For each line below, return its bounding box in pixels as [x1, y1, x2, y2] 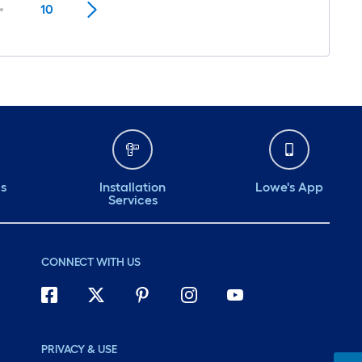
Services [107, 192, 158, 208]
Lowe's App [255, 179, 323, 195]
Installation [99, 179, 166, 195]
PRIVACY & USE [40, 343, 117, 356]
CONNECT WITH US [40, 255, 141, 269]
